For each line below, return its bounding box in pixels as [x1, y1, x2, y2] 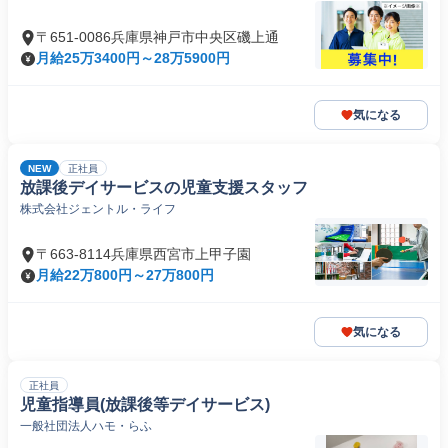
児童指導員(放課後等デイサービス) [20, 396, 270, 413]
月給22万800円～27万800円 [36, 267, 214, 283]
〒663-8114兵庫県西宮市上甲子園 [36, 246, 251, 262]
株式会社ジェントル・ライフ [20, 202, 176, 216]
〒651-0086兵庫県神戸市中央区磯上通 [36, 29, 279, 45]
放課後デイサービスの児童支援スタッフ [20, 179, 308, 196]
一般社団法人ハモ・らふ [20, 419, 152, 433]
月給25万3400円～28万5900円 [36, 50, 230, 66]
